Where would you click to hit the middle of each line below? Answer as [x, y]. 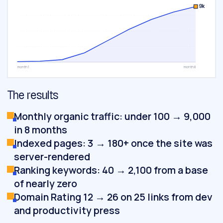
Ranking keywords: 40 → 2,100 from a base [111, 170]
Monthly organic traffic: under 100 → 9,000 [112, 116]
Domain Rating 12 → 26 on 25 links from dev [113, 197]
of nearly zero [46, 184]
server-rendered [52, 157]
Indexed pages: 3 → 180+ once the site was [113, 143]
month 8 [190, 67]
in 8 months [41, 130]
